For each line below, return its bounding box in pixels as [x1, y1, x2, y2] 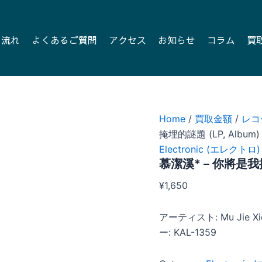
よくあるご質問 [32, 33, 97, 46]
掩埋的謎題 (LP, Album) [159, 128, 260, 140]
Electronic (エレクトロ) [159, 143, 260, 155]
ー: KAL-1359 [159, 226, 216, 238]
